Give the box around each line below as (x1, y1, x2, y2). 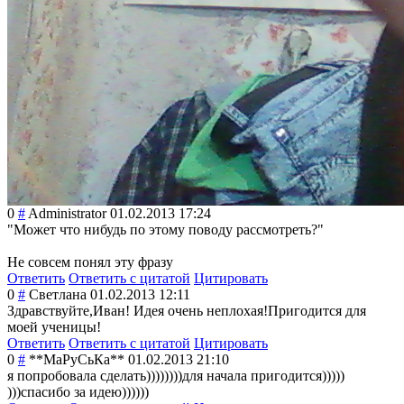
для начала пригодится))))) (182, 368, 344, 384)
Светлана (29, 287, 87, 303)
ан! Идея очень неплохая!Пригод (111, 303, 315, 319)
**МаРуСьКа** (29, 352, 124, 368)
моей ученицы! (7, 319, 101, 335)
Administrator (28, 206, 106, 222)
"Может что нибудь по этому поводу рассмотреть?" (7, 222, 324, 238)
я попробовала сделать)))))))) (7, 368, 182, 384)
